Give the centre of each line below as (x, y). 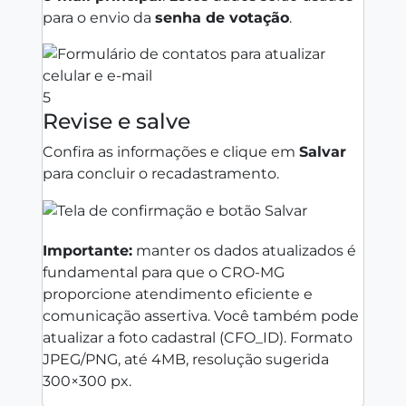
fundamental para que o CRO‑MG (164, 272)
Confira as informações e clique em (171, 151)
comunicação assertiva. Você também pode (201, 315)
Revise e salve (116, 121)
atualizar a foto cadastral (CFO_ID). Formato (198, 337)
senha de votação (222, 17)
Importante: (87, 250)
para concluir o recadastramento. (161, 173)
